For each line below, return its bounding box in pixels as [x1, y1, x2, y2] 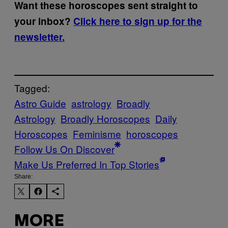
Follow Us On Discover [14, 142, 115, 156]
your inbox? [14, 14, 73, 28]
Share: [14, 173, 33, 181]
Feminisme [73, 127, 121, 141]
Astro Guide [14, 96, 66, 110]
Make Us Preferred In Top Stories [14, 157, 159, 172]
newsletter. [14, 30, 65, 44]
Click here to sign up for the [73, 14, 202, 28]
